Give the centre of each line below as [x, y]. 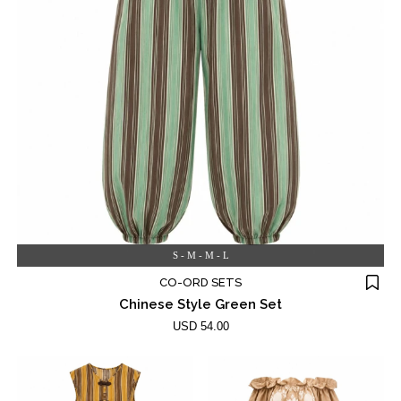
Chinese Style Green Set [200, 304]
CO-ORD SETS [200, 282]
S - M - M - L [200, 255]
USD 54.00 [200, 326]
